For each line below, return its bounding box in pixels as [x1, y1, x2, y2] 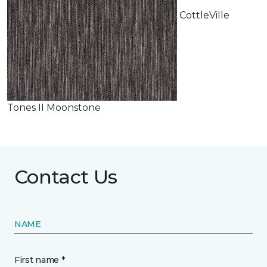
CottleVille [177, 9, 229, 21]
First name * [14, 254, 65, 265]
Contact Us [14, 165, 117, 188]
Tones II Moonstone [7, 102, 101, 113]
